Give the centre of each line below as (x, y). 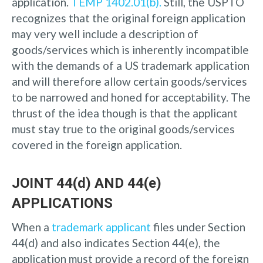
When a (32, 227)
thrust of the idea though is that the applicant (125, 113)
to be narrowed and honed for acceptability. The (131, 97)
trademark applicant (101, 227)
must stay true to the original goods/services (123, 129)
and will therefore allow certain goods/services (129, 81)
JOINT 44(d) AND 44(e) (87, 183)
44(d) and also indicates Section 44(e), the (116, 242)
